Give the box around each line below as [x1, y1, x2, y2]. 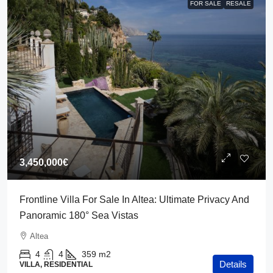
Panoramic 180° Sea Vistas [19, 210, 138, 221]
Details [219, 259, 247, 269]
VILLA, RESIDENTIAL [19, 260, 93, 269]
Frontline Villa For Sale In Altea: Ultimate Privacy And [19, 194, 249, 205]
